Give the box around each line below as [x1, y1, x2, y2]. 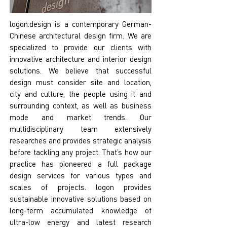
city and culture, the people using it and [10, 89, 152, 99]
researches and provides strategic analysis [10, 135, 152, 145]
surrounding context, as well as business [10, 100, 152, 110]
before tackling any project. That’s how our [10, 147, 152, 157]
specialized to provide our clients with [10, 42, 152, 52]
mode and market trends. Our [10, 112, 152, 122]
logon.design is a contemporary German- [10, 19, 152, 29]
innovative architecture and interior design [10, 54, 152, 64]
